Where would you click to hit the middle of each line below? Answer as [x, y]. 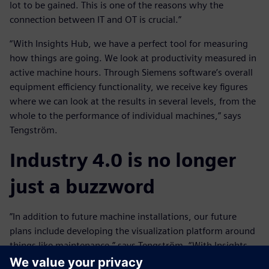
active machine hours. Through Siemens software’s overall [131, 73]
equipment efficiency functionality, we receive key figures [129, 87]
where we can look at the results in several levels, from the [133, 101]
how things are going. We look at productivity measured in [133, 58]
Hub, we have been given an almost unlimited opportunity [132, 260]
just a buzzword [82, 187]
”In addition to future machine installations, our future [123, 217]
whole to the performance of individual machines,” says [125, 116]
